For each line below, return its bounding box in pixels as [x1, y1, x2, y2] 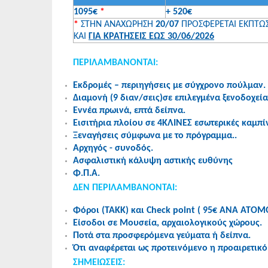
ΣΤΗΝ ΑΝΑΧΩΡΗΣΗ [81, 19, 153, 29]
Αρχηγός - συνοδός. [73, 143, 153, 153]
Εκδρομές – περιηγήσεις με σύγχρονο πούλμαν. [73, 80, 266, 90]
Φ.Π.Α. [73, 168, 100, 178]
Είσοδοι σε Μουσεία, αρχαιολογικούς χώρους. [73, 218, 262, 228]
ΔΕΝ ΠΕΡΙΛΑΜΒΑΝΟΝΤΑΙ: [73, 182, 177, 193]
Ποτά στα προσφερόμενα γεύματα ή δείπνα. [73, 230, 251, 240]
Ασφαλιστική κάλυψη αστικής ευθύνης [73, 156, 233, 166]
